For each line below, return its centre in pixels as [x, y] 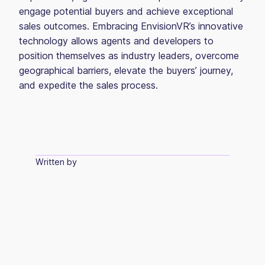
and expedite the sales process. [88, 85]
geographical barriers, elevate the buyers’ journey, [126, 70]
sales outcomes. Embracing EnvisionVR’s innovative [131, 26]
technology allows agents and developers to [116, 41]
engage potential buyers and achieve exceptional [126, 11]
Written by [56, 162]
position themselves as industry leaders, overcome [129, 55]
